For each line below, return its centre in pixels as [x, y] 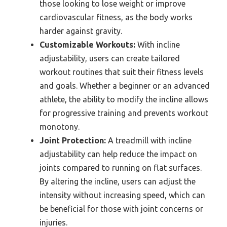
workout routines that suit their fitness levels [122, 72]
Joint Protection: [73, 140]
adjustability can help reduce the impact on [118, 154]
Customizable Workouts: [87, 44]
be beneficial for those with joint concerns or [121, 209]
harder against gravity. [81, 31]
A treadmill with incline [149, 140]
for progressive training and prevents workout [124, 113]
